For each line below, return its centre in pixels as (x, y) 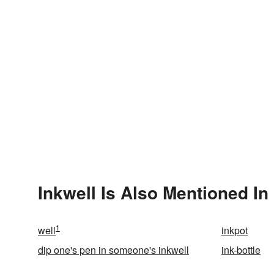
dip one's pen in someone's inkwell (113, 250)
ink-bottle (241, 250)
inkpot (235, 230)
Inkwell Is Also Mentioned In (153, 192)
